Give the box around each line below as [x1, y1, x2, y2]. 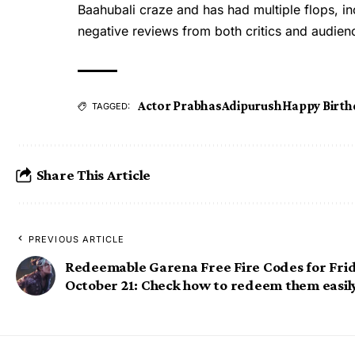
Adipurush [221, 98, 282, 114]
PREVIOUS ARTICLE [29, 234, 125, 246]
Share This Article [36, 166, 151, 183]
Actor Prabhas [138, 98, 222, 114]
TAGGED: [92, 101, 130, 113]
